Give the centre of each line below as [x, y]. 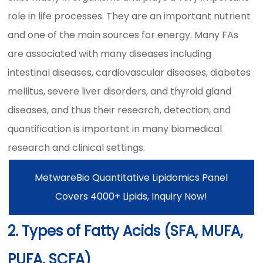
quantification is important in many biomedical [115, 129]
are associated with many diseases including [110, 54]
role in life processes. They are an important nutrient [129, 16]
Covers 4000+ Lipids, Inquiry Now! [131, 196]
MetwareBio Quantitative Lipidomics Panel [131, 178]
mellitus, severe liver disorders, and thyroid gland [120, 91]
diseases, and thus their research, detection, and [119, 110]
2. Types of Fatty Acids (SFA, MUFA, [126, 231]
